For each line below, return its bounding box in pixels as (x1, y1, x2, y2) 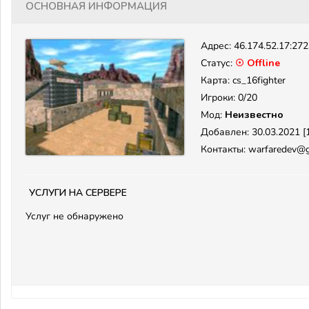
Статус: (201, 57, 235, 70)
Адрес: (201, 39, 234, 52)
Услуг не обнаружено (26, 210, 123, 223)
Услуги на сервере (29, 182, 127, 201)
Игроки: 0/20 (201, 91, 257, 104)
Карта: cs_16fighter (201, 74, 286, 87)
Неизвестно (225, 108, 283, 121)
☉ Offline (235, 57, 280, 70)
